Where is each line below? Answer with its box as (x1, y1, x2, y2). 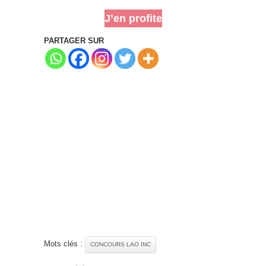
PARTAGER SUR (44, 36, 104, 45)
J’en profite (104, 12, 162, 24)
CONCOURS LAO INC (90, 240, 151, 248)
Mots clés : (44, 239, 85, 248)
